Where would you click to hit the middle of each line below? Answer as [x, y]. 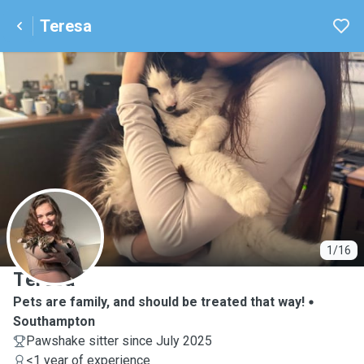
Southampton [54, 321]
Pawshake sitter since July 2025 [119, 341]
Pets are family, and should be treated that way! [159, 302]
